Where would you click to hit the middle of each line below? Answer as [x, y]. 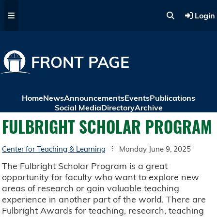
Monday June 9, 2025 [155, 149]
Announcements [94, 98]
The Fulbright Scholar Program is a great [85, 166]
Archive [148, 108]
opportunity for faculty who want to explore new [101, 177]
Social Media [78, 108]
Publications [172, 98]
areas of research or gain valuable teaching [91, 188]
